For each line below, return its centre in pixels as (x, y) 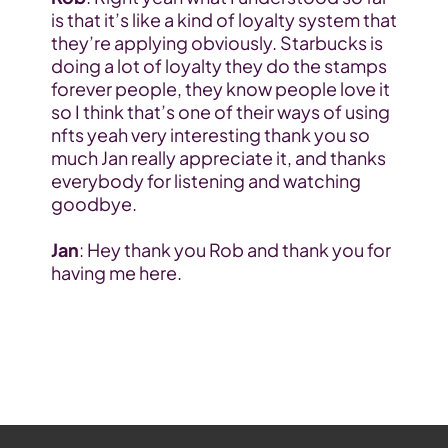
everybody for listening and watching (205, 181)
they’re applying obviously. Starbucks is (216, 43)
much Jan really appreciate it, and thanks (218, 158)
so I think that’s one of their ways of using (220, 112)
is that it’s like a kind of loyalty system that (223, 20)
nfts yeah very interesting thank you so (210, 135)
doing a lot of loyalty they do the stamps (218, 66)
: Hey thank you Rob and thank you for (234, 250)
